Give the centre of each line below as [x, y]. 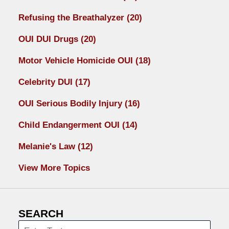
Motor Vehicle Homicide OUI [77, 61]
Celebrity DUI [47, 82]
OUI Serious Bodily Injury [71, 104]
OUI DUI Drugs [49, 39]
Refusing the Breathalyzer [72, 18]
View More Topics [54, 168]
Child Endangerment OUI [70, 125]
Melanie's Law [48, 147]
